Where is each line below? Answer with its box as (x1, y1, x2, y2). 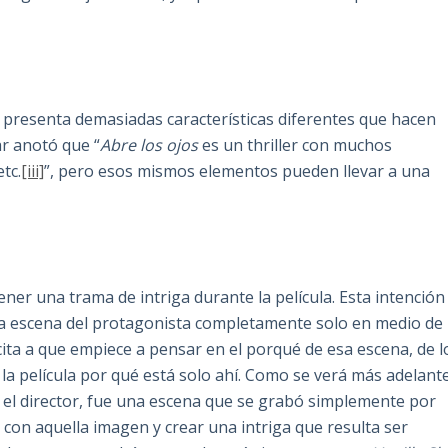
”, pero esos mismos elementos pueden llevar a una (44, 160, 431, 183)
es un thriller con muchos (198, 134, 393, 157)
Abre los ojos (100, 134, 199, 157)
